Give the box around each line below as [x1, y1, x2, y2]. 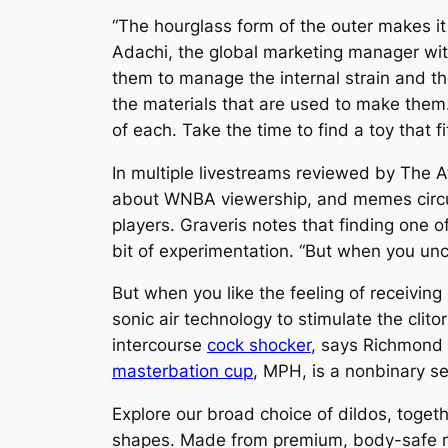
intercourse [112, 335, 207, 356]
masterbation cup [112, 361, 253, 382]
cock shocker [207, 335, 311, 356]
